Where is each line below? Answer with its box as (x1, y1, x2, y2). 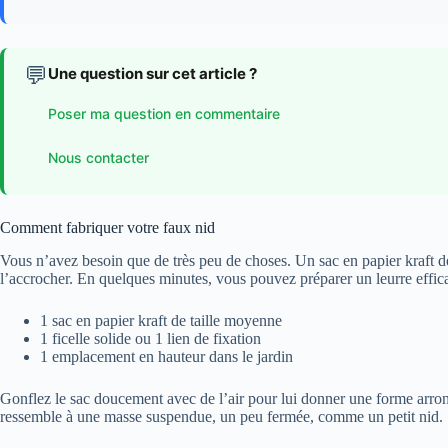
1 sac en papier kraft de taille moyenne (40, 312, 282, 330)
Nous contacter (48, 148, 149, 166)
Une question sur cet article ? (48, 64, 257, 84)
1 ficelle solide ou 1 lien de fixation (40, 330, 261, 348)
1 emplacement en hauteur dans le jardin (40, 348, 293, 366)
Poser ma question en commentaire (48, 104, 280, 122)
